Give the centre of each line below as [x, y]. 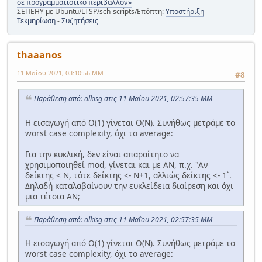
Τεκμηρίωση [36, 20]
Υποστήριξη [185, 11]
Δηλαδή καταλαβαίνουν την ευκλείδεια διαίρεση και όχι [129, 185]
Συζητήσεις [80, 20]
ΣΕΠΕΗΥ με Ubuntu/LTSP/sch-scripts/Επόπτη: [91, 11]
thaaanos [39, 55]
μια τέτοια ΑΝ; [53, 196]
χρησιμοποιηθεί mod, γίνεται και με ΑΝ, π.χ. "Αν [116, 164]
